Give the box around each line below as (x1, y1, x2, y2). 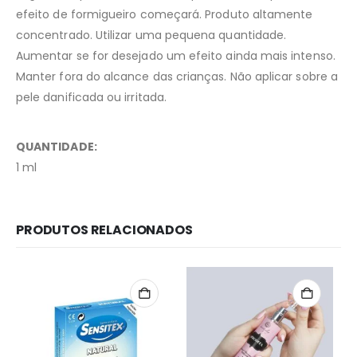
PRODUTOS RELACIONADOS (16, 221, 193, 240)
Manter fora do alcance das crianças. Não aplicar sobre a (16, 69, 338, 85)
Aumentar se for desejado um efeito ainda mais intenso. (16, 48, 335, 65)
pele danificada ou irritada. (16, 89, 167, 106)
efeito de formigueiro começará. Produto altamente (16, 6, 313, 23)
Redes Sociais (134, 293, 223, 311)
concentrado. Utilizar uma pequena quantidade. (16, 27, 287, 44)
